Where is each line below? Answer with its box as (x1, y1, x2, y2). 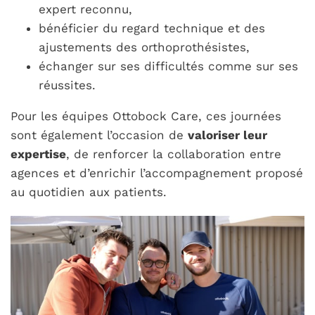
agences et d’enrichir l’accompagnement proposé (11, 165, 304, 180)
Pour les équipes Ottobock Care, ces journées (11, 108, 282, 123)
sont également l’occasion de (11, 127, 188, 142)
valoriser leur (188, 127, 268, 142)
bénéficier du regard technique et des (39, 20, 266, 35)
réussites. (39, 77, 96, 92)
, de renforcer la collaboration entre (66, 146, 282, 161)
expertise (11, 146, 67, 161)
